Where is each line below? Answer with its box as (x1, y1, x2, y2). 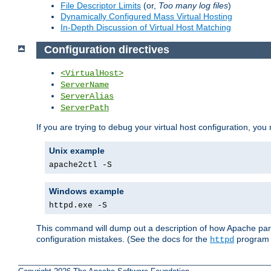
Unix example (49, 146, 105, 156)
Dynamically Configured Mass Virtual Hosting (60, 11, 232, 21)
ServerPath (60, 103, 109, 113)
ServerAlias (60, 91, 114, 102)
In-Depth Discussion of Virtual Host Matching (60, 22, 231, 32)
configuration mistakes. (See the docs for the (36, 234, 210, 244)
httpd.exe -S (49, 201, 107, 211)
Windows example (49, 186, 124, 197)
